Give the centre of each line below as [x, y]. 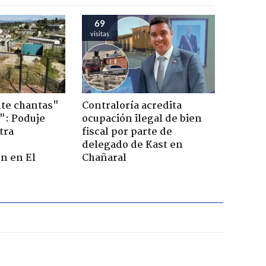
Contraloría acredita [132, 106]
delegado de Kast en [132, 145]
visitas [99, 33]
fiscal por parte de [127, 132]
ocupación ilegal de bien [142, 119]
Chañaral [104, 158]
